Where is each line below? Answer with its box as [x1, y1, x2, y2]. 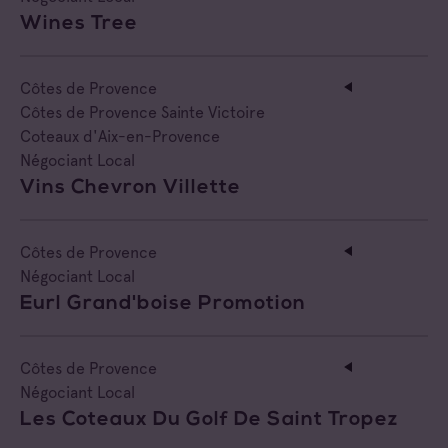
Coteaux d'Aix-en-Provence [20, 126, 220, 146]
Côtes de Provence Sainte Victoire [20, 102, 265, 122]
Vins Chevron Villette [20, 177, 241, 198]
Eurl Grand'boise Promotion [20, 293, 306, 314]
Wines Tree [20, 13, 138, 34]
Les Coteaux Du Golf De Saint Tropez [20, 409, 398, 430]
